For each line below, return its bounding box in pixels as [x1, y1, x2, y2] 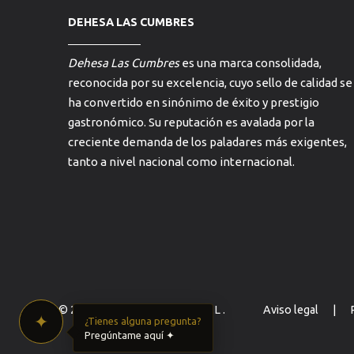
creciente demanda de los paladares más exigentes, [68, 135, 348, 149]
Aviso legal [263, 303, 319, 316]
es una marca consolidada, [179, 56, 322, 70]
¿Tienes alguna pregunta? [85, 315, 201, 326]
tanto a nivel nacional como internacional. [68, 155, 296, 168]
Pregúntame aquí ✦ [85, 330, 175, 341]
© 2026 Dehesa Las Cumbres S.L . [58, 303, 228, 316]
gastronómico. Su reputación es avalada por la [68, 115, 315, 129]
